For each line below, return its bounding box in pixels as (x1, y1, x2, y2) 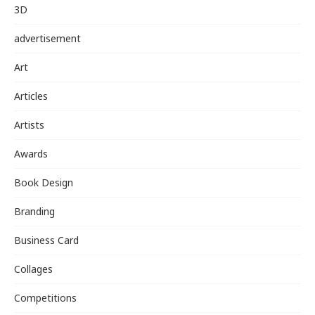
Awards (14, 147, 48, 161)
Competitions (14, 291, 77, 305)
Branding (14, 205, 55, 219)
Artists (14, 118, 44, 132)
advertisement (14, 32, 81, 46)
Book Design (14, 176, 73, 190)
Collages (14, 262, 53, 276)
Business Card (14, 233, 79, 247)
